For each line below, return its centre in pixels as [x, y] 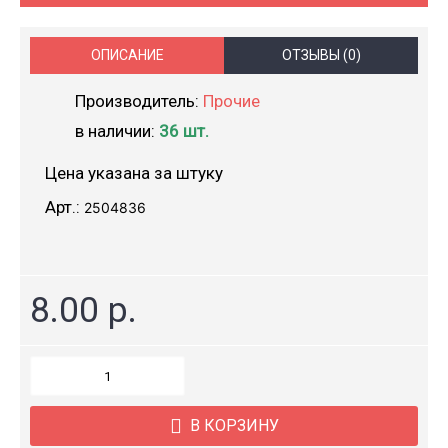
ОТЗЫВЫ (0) [321, 55]
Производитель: [139, 101]
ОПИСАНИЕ [127, 55]
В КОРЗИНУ [234, 425]
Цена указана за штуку [134, 173]
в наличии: [117, 131]
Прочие [231, 101]
